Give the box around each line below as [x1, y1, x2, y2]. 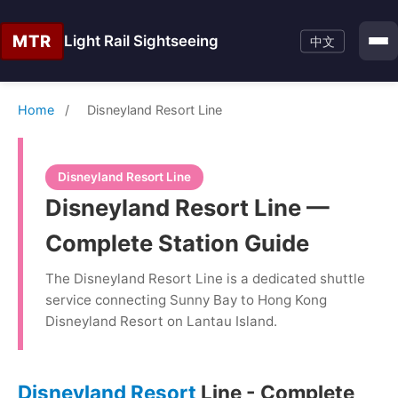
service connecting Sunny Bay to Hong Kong [45, 291, 327, 308]
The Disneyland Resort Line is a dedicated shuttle [45, 270, 365, 287]
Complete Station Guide [45, 229, 309, 257]
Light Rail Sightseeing [64, 32, 219, 50]
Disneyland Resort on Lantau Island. [45, 313, 277, 330]
